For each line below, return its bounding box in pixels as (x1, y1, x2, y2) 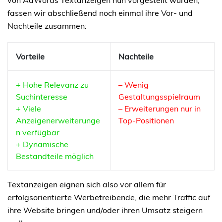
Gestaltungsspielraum (118, 92, 200, 102)
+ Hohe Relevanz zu (16, 80, 89, 90)
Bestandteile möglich (16, 151, 94, 162)
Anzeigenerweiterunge (16, 115, 100, 126)
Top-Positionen (118, 115, 174, 126)
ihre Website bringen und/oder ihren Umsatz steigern (7, 205, 203, 216)
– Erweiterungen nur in (118, 104, 201, 114)
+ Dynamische (16, 139, 68, 150)
